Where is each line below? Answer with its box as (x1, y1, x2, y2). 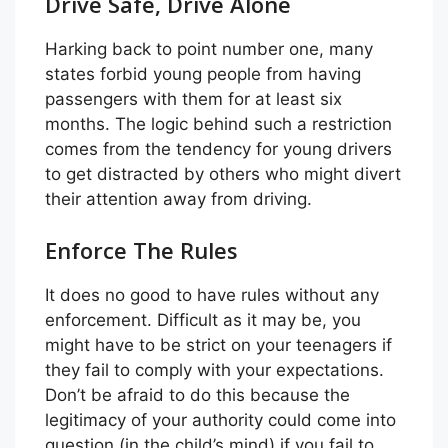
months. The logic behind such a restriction (45, 113, 392, 134)
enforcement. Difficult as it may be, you (45, 310, 361, 330)
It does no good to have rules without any (45, 285, 379, 305)
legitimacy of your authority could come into (45, 410, 396, 430)
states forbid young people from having (45, 63, 361, 84)
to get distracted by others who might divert (45, 163, 401, 184)
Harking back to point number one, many (45, 38, 373, 59)
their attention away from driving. (45, 188, 312, 209)
